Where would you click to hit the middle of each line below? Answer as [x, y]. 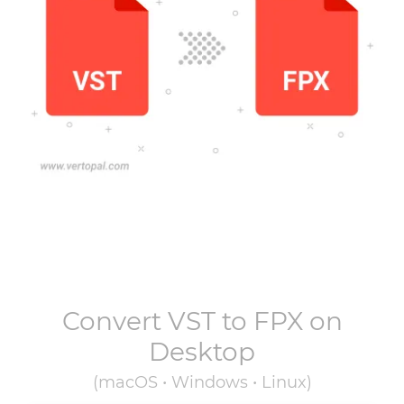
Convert [115, 321]
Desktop [202, 352]
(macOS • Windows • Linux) [202, 382]
